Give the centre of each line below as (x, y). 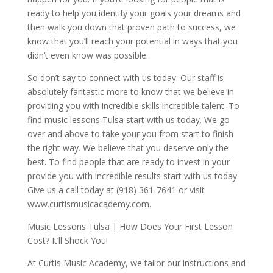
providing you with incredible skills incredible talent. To (133, 106)
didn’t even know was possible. (87, 55)
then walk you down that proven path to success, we (131, 27)
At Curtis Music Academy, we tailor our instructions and (136, 263)
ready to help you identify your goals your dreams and (134, 13)
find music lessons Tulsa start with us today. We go (128, 120)
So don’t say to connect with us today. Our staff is (125, 78)
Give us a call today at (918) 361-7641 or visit (116, 190)
